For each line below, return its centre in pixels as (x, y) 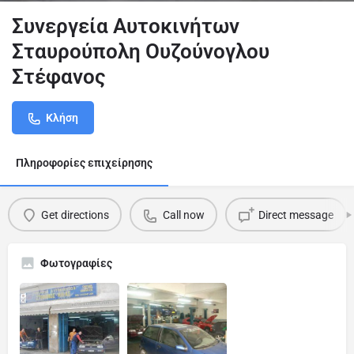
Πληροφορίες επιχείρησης (84, 163)
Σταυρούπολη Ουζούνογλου (141, 51)
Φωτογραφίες (76, 263)
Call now (183, 215)
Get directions (75, 215)
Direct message (296, 215)
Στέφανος (59, 77)
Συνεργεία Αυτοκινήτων (126, 26)
